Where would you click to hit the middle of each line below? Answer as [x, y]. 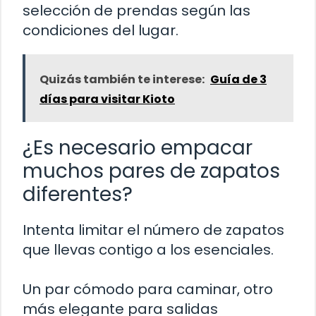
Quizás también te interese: [122, 80]
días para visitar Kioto [107, 99]
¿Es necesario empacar [138, 148]
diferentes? [78, 195]
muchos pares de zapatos [151, 171]
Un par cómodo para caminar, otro [148, 290]
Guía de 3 [238, 80]
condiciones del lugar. [101, 31]
